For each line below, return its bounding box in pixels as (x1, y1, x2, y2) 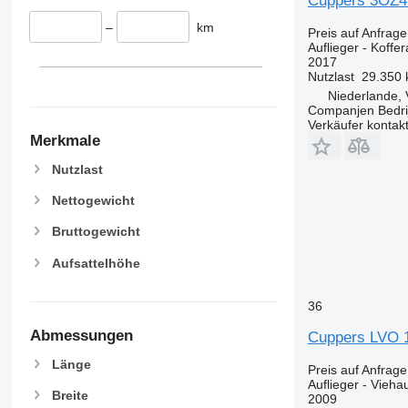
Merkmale (29, 132, 100, 150)
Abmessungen (29, 327, 133, 345)
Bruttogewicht (51, 224, 140, 240)
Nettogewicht (51, 193, 135, 209)
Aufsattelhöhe (51, 255, 140, 270)
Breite (51, 388, 88, 403)
